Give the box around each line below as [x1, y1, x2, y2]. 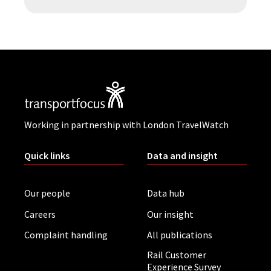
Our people [24, 187, 70, 200]
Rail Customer [147, 249, 206, 261]
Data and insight [147, 149, 218, 162]
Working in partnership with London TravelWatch [24, 118, 229, 131]
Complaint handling [24, 229, 108, 241]
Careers [24, 207, 56, 220]
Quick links [24, 149, 70, 162]
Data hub [147, 187, 184, 200]
